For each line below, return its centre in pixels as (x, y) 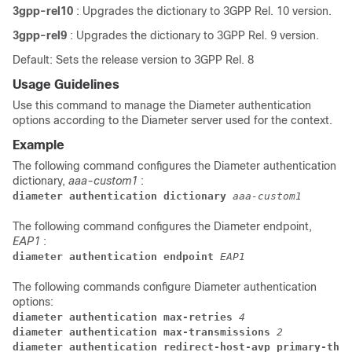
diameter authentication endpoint (116, 257)
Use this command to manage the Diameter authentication (162, 105)
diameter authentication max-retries (126, 317)
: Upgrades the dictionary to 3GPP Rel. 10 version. (204, 11)
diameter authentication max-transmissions (145, 332)
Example (38, 145)
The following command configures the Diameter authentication (174, 166)
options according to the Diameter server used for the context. (172, 120)
